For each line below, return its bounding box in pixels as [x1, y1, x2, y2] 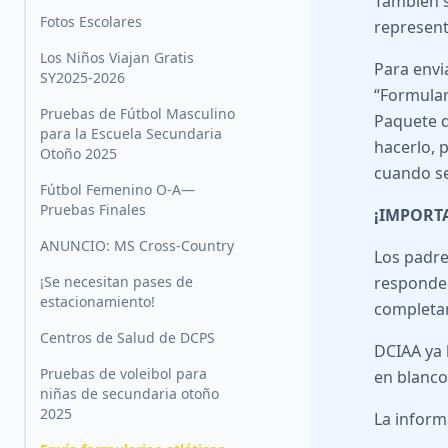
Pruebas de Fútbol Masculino [40, 104, 235, 124]
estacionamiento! [40, 292, 155, 312]
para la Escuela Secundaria [40, 124, 222, 144]
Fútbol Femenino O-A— [40, 180, 195, 200]
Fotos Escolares [40, 12, 142, 32]
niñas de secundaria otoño [40, 384, 219, 404]
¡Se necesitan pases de [40, 272, 193, 292]
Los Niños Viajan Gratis [40, 48, 194, 68]
